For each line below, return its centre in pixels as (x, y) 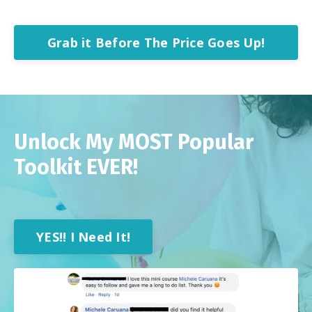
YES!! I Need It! (83, 236)
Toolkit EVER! (76, 167)
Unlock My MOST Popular (134, 142)
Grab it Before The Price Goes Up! (156, 42)
